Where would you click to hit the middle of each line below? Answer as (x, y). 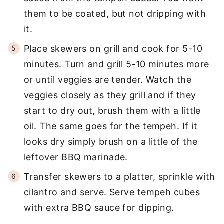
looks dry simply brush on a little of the (111, 142)
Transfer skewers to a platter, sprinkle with (120, 177)
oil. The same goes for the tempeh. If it (111, 126)
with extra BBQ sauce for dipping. (99, 208)
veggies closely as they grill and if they (110, 95)
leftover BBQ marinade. (76, 157)
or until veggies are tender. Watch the (108, 80)
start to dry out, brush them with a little (112, 111)
